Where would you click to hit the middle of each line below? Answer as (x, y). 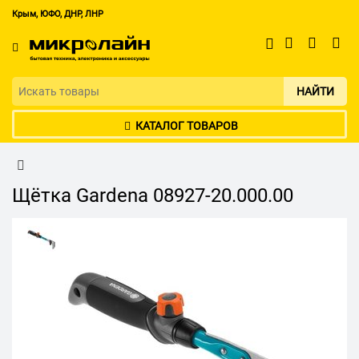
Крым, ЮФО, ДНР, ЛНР (58, 14)
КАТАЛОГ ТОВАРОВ (186, 126)
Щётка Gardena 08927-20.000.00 (153, 196)
